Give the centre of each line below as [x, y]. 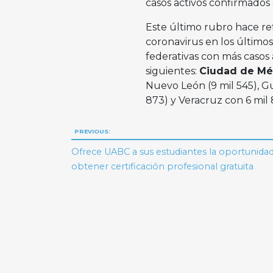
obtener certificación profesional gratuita [163, 166]
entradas [112, 180]
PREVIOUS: [92, 132]
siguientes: [172, 71]
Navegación [126, 133]
